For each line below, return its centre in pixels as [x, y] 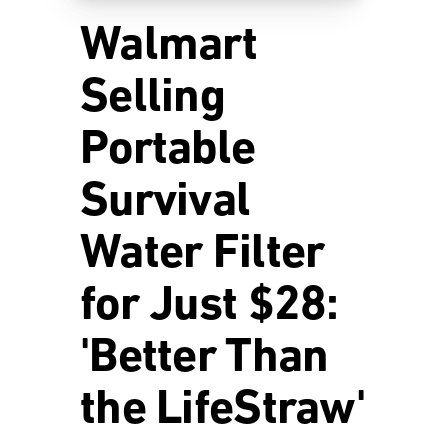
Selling [152, 99]
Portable [168, 151]
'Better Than [204, 359]
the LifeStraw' [222, 411]
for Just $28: [209, 307]
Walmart [168, 47]
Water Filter [202, 255]
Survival [165, 203]
